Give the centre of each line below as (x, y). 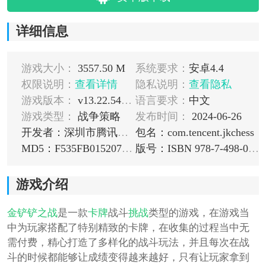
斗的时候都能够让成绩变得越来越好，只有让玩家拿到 (128, 257)
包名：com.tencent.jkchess (194, 132)
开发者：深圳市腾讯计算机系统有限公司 (123, 132)
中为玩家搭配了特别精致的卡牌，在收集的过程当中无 (128, 227)
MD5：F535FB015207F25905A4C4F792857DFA (127, 148)
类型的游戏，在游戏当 (199, 213)
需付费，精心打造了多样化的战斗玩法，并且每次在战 (128, 242)
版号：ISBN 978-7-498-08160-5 (253, 148)
